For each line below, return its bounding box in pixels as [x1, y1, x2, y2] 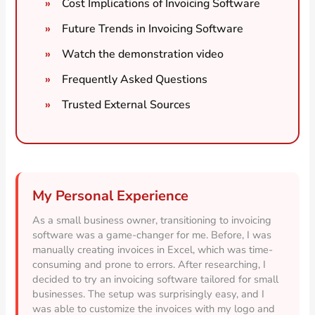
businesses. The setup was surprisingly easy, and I [32, 286, 265, 301]
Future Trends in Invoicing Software [62, 20, 244, 37]
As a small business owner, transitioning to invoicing [32, 212, 272, 227]
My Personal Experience [32, 186, 189, 205]
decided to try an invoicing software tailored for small [32, 271, 279, 286]
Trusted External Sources [62, 96, 191, 112]
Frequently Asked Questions [62, 71, 208, 87]
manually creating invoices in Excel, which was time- [32, 242, 274, 257]
